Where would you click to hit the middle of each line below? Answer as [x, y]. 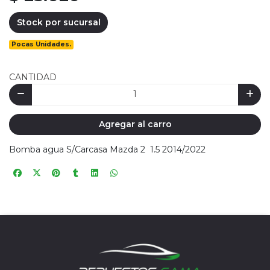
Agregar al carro [135, 124]
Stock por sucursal [58, 22]
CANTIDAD [33, 77]
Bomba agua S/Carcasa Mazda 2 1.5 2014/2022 [107, 150]
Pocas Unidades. [42, 45]
